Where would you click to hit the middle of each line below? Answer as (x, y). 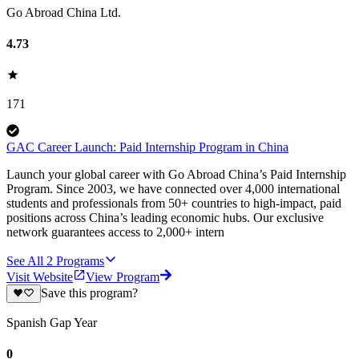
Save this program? (89, 293)
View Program (123, 277)
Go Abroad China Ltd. (64, 12)
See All (25, 261)
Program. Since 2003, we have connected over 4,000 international (173, 189)
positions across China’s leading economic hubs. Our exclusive (165, 218)
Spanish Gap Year (52, 322)
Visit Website (40, 277)
